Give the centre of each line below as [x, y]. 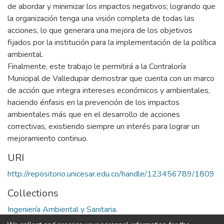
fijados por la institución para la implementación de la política [112, 42]
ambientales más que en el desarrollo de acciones [94, 114]
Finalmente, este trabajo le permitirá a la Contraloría [97, 66]
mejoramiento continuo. [48, 138]
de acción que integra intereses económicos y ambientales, [109, 90]
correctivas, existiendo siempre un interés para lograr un [103, 126]
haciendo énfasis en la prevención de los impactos [93, 102]
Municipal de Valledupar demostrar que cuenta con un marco [111, 78]
